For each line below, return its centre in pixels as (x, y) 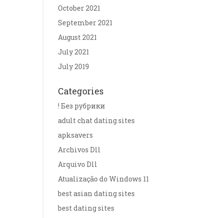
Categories (81, 91)
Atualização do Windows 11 (104, 179)
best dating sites (86, 208)
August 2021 (78, 37)
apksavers (76, 135)
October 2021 (79, 8)
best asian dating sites (97, 193)
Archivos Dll (80, 150)
